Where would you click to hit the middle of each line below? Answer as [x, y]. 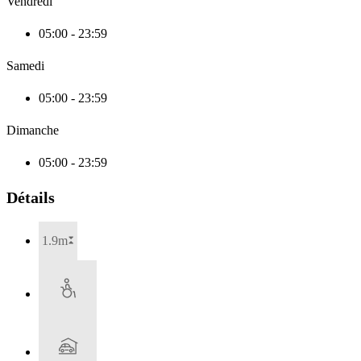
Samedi [25, 65]
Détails [31, 197]
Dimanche [33, 130]
